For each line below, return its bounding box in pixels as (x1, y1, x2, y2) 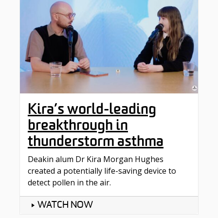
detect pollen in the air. (28, 177, 111, 188)
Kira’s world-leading (28, 99, 156, 119)
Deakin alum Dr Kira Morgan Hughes (28, 154, 163, 165)
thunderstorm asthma (28, 131, 163, 151)
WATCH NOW (37, 200, 93, 211)
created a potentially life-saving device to (28, 165, 176, 177)
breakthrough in (28, 115, 128, 135)
